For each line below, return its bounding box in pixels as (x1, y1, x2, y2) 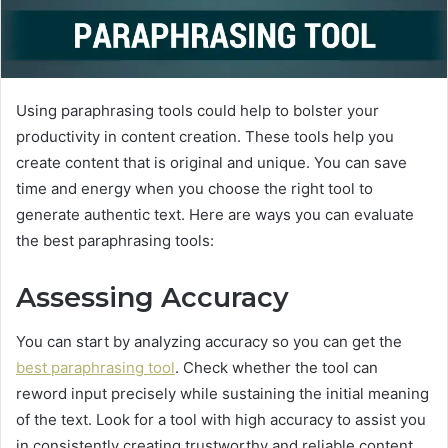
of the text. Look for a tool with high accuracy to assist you (16, 410, 426, 430)
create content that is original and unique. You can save (16, 152, 407, 172)
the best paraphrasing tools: (16, 230, 214, 250)
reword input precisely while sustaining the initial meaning (16, 384, 429, 404)
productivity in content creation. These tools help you (16, 126, 394, 146)
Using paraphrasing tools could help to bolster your (16, 100, 379, 120)
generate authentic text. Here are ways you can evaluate (16, 204, 414, 224)
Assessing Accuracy (16, 280, 289, 314)
